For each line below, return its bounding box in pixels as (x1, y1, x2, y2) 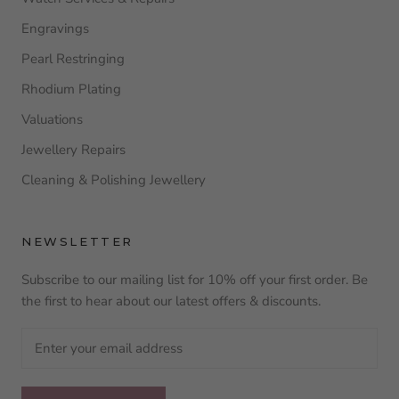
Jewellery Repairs (21, 140, 126, 159)
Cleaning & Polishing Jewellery (21, 170, 206, 189)
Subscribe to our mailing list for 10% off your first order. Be (21, 270, 368, 289)
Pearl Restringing (21, 49, 125, 68)
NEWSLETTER (21, 233, 134, 248)
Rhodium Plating (21, 79, 121, 98)
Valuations (21, 110, 83, 128)
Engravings (21, 19, 89, 37)
